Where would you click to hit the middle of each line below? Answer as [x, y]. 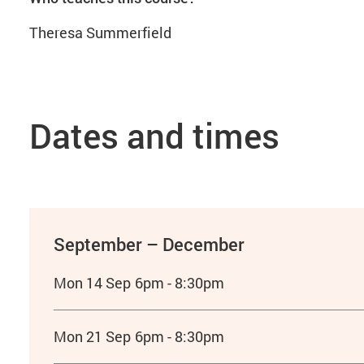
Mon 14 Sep [92, 283]
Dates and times [154, 135]
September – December [149, 244]
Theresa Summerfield [102, 32]
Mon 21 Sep [92, 336]
